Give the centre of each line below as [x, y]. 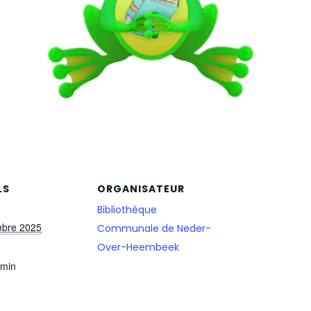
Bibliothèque [127, 209]
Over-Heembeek [138, 247]
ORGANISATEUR [141, 188]
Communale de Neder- [154, 228]
